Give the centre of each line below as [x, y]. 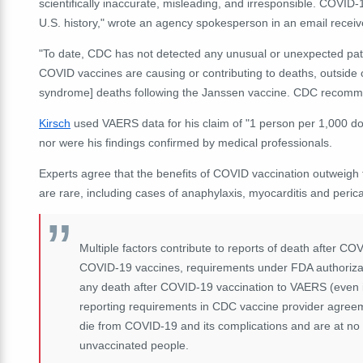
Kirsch [55, 123]
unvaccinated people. [134, 345]
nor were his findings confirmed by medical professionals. [186, 142]
